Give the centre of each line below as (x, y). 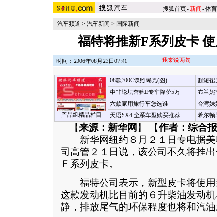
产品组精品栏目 (81, 115)
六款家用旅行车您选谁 (139, 104)
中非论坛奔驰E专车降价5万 (145, 92)
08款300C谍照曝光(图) (138, 80)
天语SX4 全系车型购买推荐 (145, 115)
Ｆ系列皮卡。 (90, 164)
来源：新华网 (108, 128)
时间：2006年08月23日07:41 (92, 61)
